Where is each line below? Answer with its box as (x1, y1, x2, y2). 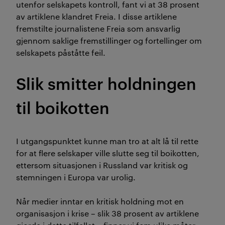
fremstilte (16, 23, 53, 34)
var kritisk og (138, 159, 188, 170)
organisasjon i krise (16, 207, 89, 218)
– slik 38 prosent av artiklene (89, 207, 199, 218)
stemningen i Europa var (16, 171, 111, 182)
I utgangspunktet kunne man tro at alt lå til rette (16, 135, 198, 146)
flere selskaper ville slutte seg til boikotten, (37, 147, 199, 158)
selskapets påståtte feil (16, 47, 103, 58)
